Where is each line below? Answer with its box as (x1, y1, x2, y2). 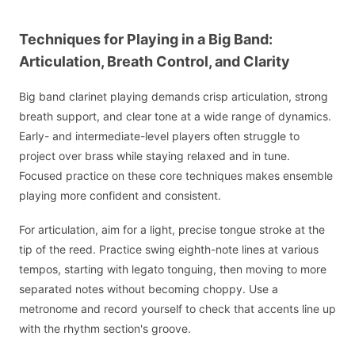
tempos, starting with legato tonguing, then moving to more (19, 261, 326, 276)
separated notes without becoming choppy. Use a (19, 281, 278, 296)
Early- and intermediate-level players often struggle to (19, 129, 300, 143)
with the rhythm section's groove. (19, 321, 191, 335)
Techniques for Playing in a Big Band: (19, 30, 273, 48)
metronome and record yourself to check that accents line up (19, 301, 336, 315)
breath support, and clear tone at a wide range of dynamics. (19, 109, 331, 124)
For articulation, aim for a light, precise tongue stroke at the (19, 222, 325, 236)
